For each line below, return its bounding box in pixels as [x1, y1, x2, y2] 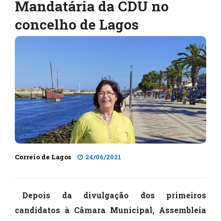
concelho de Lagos [15, 15, 139, 34]
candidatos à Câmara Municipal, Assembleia [15, 205, 206, 216]
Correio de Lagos [15, 152, 71, 162]
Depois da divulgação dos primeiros [22, 190, 206, 201]
